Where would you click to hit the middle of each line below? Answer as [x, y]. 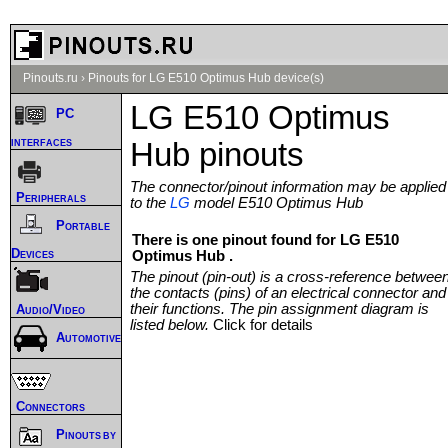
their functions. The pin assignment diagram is [279, 308]
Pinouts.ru [50, 78]
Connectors [50, 406]
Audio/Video [50, 309]
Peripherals [51, 197]
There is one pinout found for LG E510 [265, 239]
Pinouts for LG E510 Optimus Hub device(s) [206, 78]
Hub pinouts [217, 154]
